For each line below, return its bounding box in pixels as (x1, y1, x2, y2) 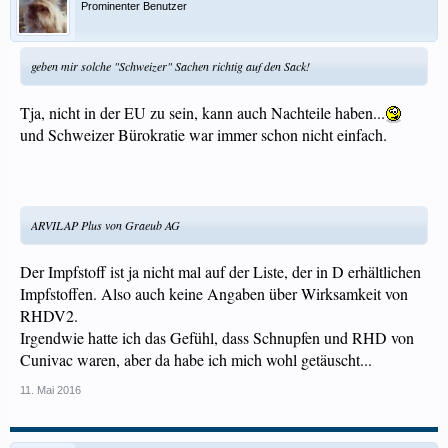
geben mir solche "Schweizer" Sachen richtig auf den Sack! (31, 58, 310, 74)
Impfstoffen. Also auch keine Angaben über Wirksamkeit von (20, 283, 408, 304)
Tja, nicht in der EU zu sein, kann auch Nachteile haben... (20, 102, 385, 123)
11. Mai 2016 (20, 384, 81, 396)
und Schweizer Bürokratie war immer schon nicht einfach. (20, 124, 387, 145)
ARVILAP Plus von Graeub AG (31, 217, 180, 233)
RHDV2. (20, 305, 78, 326)
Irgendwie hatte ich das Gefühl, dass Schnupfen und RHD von (20, 327, 414, 348)
